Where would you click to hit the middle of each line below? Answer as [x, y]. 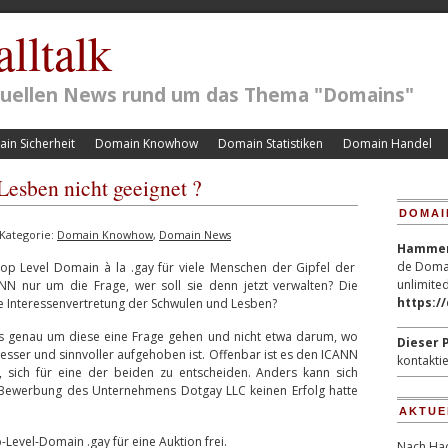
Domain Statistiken [270, 143]
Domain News [195, 234]
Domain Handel [387, 143]
